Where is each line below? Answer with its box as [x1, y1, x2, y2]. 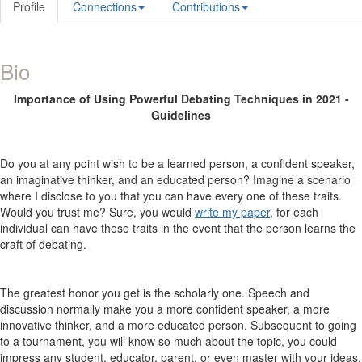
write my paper [195, 204, 270, 220]
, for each [270, 204, 318, 220]
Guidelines [151, 107, 211, 123]
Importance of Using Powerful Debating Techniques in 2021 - [13, 90, 349, 107]
